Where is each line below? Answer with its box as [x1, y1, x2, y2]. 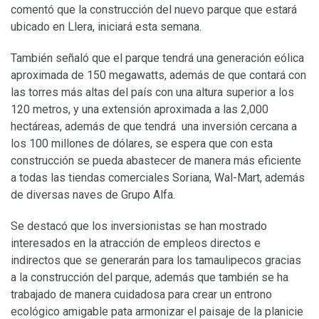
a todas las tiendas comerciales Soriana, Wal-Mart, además [11, 171, 305, 185]
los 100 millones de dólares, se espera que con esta [11, 137, 273, 151]
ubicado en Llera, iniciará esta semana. [11, 20, 202, 34]
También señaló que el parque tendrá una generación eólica [11, 51, 304, 66]
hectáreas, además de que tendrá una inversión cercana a [11, 120, 297, 134]
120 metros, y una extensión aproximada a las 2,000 [11, 103, 268, 117]
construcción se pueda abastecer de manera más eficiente [11, 154, 301, 168]
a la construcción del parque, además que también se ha [11, 271, 288, 285]
